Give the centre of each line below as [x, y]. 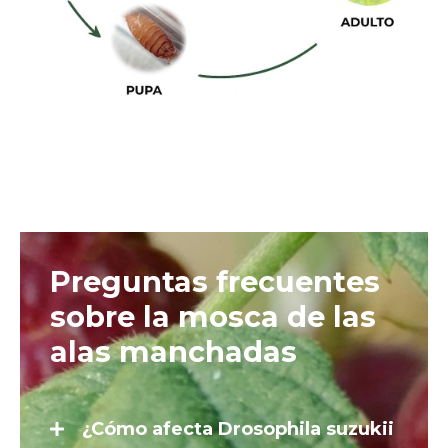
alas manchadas [173, 352]
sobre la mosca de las [213, 317]
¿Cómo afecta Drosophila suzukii [238, 429]
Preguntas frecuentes [215, 282]
